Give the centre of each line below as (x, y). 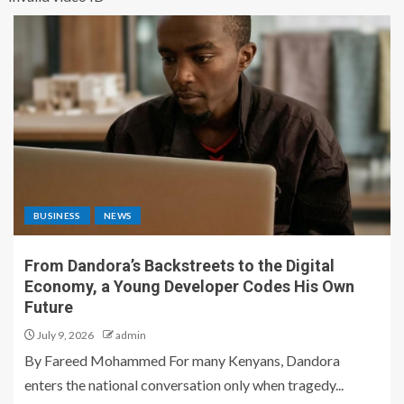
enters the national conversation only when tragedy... (184, 385)
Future (49, 308)
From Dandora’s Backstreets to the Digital (179, 266)
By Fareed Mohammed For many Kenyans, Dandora (182, 361)
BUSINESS (57, 216)
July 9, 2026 (64, 335)
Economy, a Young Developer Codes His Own (189, 287)
